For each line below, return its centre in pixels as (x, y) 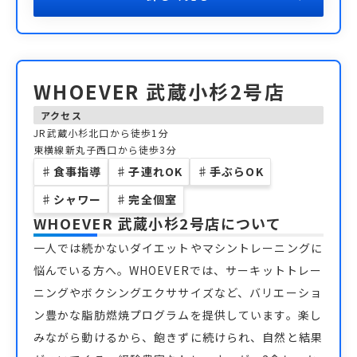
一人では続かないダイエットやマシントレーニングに (178, 248)
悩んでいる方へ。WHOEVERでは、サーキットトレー (178, 270)
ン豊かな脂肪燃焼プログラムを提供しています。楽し (178, 315)
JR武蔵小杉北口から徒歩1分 (101, 133)
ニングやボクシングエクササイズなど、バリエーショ (178, 292)
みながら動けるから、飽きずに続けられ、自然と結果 (178, 337)
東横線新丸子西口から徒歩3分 (105, 149)
